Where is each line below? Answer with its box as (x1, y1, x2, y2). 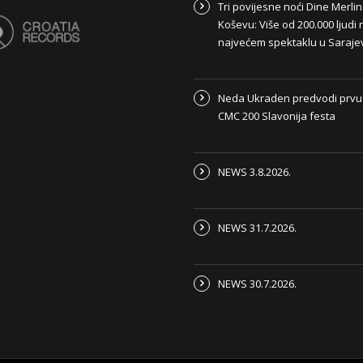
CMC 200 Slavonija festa (218, 109, 335, 124)
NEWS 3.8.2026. (218, 164, 291, 180)
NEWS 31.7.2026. (218, 220, 297, 236)
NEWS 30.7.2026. (218, 276, 297, 292)
